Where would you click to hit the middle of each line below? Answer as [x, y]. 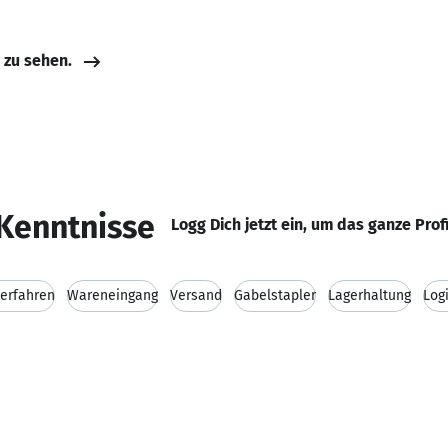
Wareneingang [112, 295]
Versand [196, 295]
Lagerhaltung [369, 295]
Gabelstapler [275, 295]
